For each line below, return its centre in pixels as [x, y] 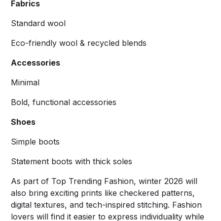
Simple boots [36, 141]
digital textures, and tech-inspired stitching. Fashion [107, 204]
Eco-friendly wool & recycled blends [79, 43]
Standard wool [38, 23]
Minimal [25, 82]
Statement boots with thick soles [72, 161]
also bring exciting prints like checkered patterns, [103, 193]
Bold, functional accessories [64, 102]
